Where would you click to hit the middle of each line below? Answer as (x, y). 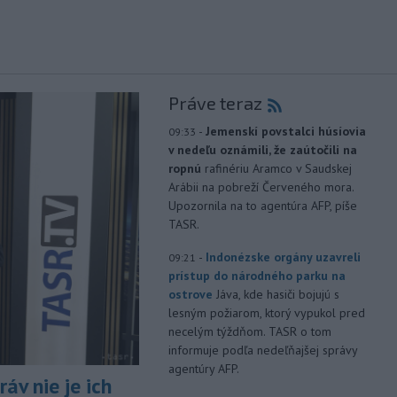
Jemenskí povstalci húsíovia (285, 132)
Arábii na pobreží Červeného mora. (261, 187)
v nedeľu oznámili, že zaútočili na (262, 150)
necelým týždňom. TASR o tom (249, 332)
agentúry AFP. (203, 369)
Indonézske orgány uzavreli (283, 257)
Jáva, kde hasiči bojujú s (277, 295)
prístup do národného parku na (257, 276)
